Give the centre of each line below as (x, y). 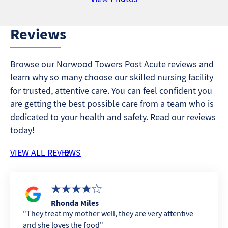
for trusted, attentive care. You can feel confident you (111, 90)
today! (22, 130)
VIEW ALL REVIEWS (46, 152)
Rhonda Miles (75, 202)
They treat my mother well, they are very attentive (110, 213)
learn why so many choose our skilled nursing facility (112, 77)
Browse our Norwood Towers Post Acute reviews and (112, 64)
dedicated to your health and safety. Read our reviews (113, 117)
